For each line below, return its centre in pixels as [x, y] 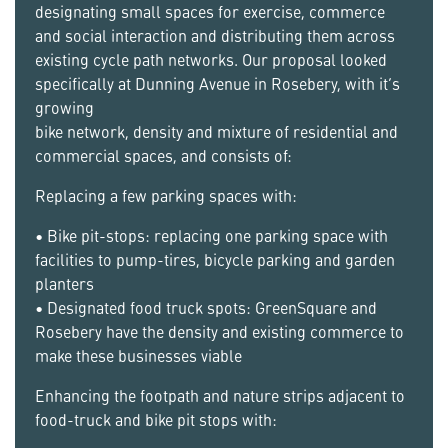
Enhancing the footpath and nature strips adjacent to [220, 395]
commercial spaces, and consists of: [163, 155]
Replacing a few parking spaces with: [166, 195]
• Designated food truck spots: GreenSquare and [206, 307]
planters [64, 283]
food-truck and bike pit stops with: [156, 419]
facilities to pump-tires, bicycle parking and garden [215, 259]
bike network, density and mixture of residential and [216, 131]
